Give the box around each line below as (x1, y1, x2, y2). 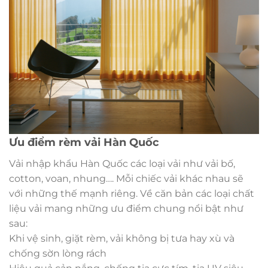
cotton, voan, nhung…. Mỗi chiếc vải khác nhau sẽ (9, 173, 243, 185)
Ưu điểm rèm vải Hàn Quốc (9, 136, 159, 150)
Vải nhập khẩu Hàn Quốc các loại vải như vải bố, (9, 158, 235, 170)
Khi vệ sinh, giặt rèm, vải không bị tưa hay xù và (9, 233, 234, 245)
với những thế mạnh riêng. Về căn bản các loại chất (9, 188, 254, 200)
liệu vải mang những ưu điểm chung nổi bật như (9, 203, 243, 215)
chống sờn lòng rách (9, 248, 106, 260)
